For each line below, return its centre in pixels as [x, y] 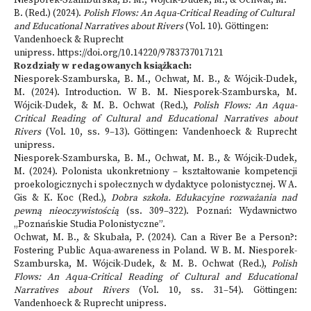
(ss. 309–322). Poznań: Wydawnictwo [208, 211]
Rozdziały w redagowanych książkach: [103, 66]
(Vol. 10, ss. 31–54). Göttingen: [213, 291]
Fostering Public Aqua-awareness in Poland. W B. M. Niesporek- [155, 251]
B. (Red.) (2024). [49, 14]
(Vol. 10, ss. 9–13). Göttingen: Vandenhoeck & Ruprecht [169, 132]
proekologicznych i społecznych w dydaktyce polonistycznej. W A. [155, 185]
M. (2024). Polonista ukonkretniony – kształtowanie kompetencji [155, 172]
